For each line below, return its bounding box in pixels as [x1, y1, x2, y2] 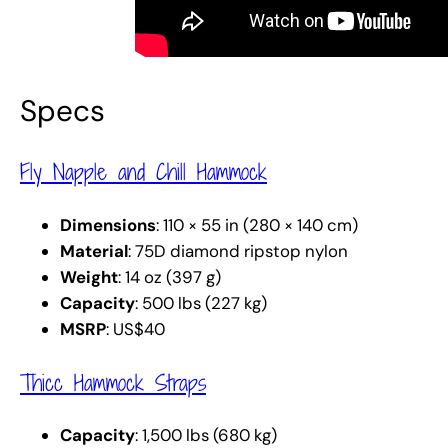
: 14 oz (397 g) [118, 265, 221, 288]
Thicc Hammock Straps [20, 366, 206, 398]
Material [60, 239, 128, 262]
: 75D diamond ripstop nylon [128, 239, 348, 262]
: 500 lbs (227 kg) [135, 291, 267, 314]
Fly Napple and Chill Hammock [20, 155, 267, 187]
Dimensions [60, 213, 156, 236]
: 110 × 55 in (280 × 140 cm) [156, 213, 358, 236]
